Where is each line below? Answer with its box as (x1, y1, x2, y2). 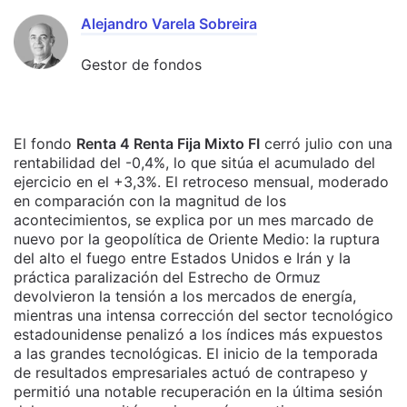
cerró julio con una (260, 134, 392, 153)
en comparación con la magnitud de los (14, 192, 286, 210)
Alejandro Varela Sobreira (81, 15, 257, 33)
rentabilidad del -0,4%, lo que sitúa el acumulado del (14, 154, 375, 172)
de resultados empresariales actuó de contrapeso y (14, 363, 368, 382)
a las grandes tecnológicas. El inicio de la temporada (14, 344, 378, 362)
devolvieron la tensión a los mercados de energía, (14, 287, 356, 305)
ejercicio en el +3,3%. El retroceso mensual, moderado (14, 173, 389, 191)
